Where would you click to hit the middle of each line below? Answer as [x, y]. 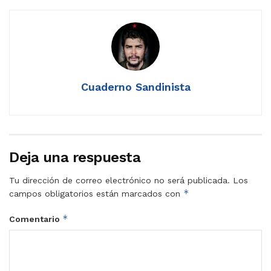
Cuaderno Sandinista [135, 87]
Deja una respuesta [75, 157]
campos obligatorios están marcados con [96, 193]
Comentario [36, 219]
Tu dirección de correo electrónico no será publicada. [119, 180]
